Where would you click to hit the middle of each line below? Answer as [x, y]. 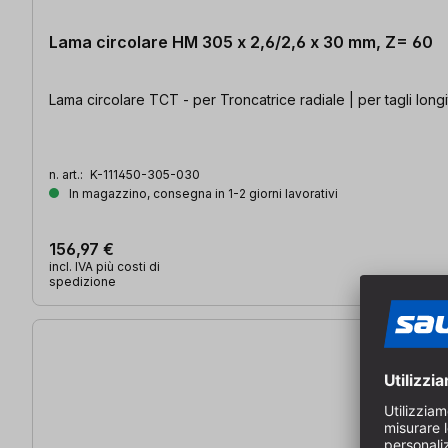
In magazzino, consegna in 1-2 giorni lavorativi [202, 193]
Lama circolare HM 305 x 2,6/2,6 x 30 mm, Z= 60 [241, 41]
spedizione [82, 281]
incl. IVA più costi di [104, 266]
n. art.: [67, 174]
